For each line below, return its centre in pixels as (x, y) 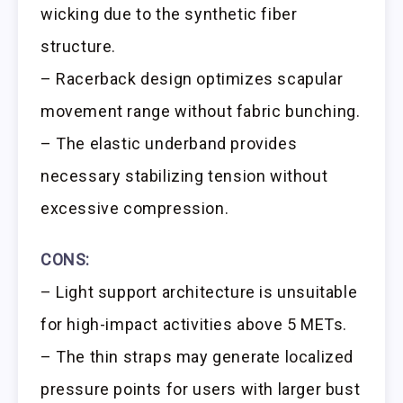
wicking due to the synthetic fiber (169, 13)
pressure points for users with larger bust (201, 389)
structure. (78, 46)
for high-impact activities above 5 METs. (194, 324)
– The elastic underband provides (169, 143)
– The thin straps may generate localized (197, 356)
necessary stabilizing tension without (184, 175)
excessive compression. (135, 208)
